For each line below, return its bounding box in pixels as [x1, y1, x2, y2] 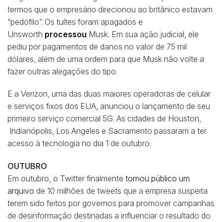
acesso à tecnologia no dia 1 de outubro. [7, 138, 151, 149]
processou [45, 29, 87, 39]
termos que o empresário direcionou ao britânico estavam [7, 4, 213, 14]
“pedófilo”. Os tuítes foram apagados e [7, 16, 143, 27]
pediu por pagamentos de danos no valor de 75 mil [7, 41, 187, 52]
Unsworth [7, 29, 45, 39]
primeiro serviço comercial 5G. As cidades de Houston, [7, 113, 201, 124]
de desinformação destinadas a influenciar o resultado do [7, 211, 211, 221]
